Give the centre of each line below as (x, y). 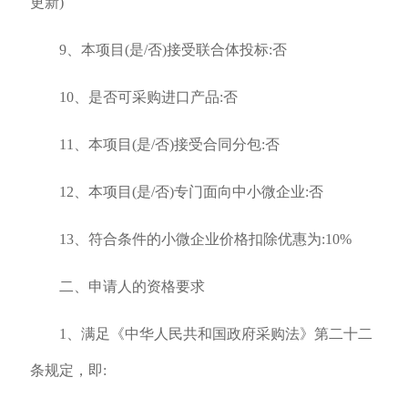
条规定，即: (68, 370)
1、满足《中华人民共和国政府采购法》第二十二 (215, 334)
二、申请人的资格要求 (132, 286)
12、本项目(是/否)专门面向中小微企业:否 (191, 192)
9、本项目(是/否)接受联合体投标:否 (173, 50)
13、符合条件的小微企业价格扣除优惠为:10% (205, 239)
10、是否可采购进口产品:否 (148, 97)
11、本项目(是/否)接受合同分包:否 (169, 144)
